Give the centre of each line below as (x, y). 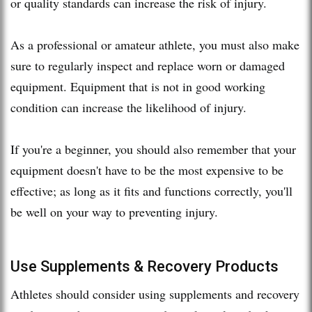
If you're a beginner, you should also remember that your (153, 149)
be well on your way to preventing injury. (114, 211)
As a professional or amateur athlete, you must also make (155, 44)
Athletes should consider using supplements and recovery (155, 294)
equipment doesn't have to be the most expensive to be (147, 170)
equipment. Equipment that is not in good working (138, 86)
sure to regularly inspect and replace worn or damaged (148, 65)
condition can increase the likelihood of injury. (131, 107)
